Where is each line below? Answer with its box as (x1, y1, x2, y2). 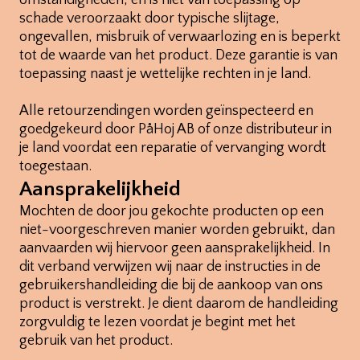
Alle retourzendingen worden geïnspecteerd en (19, 103, 313, 120)
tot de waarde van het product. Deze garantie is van (19, 47, 337, 64)
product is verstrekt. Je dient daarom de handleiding (19, 296, 338, 313)
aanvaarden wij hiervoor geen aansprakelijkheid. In (19, 240, 330, 257)
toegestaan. (19, 158, 92, 175)
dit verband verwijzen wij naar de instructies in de (19, 259, 321, 276)
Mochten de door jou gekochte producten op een (19, 203, 324, 220)
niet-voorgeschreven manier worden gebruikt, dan (19, 222, 335, 239)
